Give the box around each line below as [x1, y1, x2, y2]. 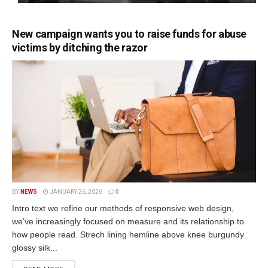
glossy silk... [12, 242, 57, 252]
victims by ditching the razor [12, 41, 148, 54]
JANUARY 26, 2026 [48, 188, 102, 195]
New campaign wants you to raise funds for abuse [12, 27, 247, 40]
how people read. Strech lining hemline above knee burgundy [12, 229, 244, 239]
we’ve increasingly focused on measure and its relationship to [12, 216, 244, 226]
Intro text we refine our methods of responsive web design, [12, 203, 234, 213]
